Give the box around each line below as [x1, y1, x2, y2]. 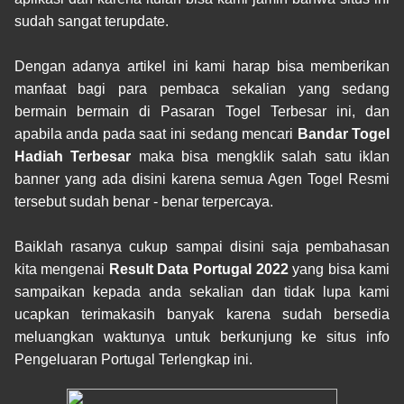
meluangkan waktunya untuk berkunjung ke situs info [14, 329, 390, 344]
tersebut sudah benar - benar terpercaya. [14, 194, 273, 209]
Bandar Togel [297, 126, 390, 142]
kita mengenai [14, 262, 109, 277]
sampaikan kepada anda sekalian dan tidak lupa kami [14, 284, 390, 299]
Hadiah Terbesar [14, 149, 132, 164]
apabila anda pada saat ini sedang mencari [14, 126, 298, 142]
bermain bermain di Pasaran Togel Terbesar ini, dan [14, 104, 390, 119]
